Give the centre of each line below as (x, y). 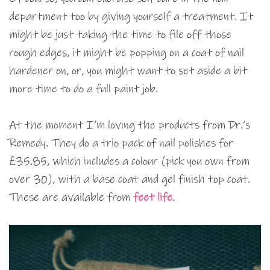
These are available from (71, 198)
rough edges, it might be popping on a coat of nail (127, 53)
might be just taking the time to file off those (120, 35)
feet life (153, 198)
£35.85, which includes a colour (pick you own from (129, 162)
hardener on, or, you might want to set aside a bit (128, 71)
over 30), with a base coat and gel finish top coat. (130, 180)
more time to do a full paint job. (83, 89)
